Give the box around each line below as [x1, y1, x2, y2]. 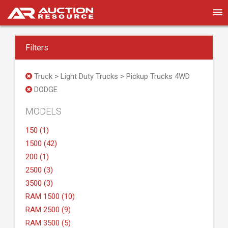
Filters [25, 43, 48, 52]
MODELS [25, 106, 62, 117]
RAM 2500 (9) [25, 205, 71, 214]
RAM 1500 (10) [25, 192, 75, 201]
